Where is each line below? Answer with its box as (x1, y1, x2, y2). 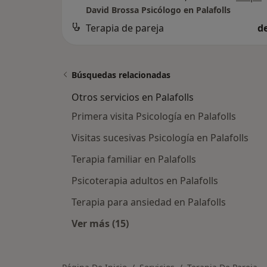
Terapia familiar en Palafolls (72, 152, 196, 166)
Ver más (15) (72, 216, 129, 230)
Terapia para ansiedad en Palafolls (72, 195, 226, 209)
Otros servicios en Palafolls (72, 90, 194, 104)
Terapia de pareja (86, 21, 164, 35)
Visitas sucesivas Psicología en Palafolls (72, 131, 249, 144)
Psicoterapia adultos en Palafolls (72, 173, 218, 187)
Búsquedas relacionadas (72, 69, 170, 80)
